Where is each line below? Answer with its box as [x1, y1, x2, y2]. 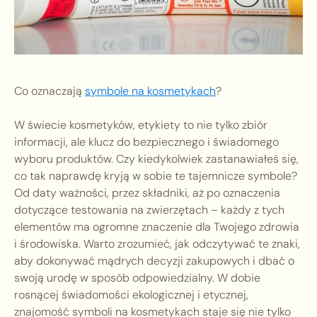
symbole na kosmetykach [85, 83, 216, 99]
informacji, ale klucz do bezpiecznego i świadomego [14, 134, 279, 150]
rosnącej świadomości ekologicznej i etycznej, [14, 287, 248, 303]
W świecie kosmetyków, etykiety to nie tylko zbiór [14, 117, 267, 133]
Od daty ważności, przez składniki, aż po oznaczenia [14, 185, 280, 201]
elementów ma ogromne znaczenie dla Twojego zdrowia [14, 219, 299, 235]
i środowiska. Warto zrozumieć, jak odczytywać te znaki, [14, 236, 300, 252]
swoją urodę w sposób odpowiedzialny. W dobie [14, 270, 260, 286]
